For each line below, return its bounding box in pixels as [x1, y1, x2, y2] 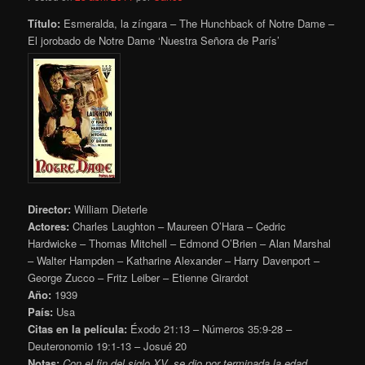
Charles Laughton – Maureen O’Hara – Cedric [69, 218, 287, 235]
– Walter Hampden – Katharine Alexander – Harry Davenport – [28, 253, 320, 269]
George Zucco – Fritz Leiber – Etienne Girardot [28, 270, 249, 286]
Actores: [28, 218, 70, 235]
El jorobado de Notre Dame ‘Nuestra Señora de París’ [28, 33, 280, 49]
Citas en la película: [28, 321, 128, 337]
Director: [28, 201, 72, 218]
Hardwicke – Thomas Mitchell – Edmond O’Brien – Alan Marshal [28, 235, 332, 252]
